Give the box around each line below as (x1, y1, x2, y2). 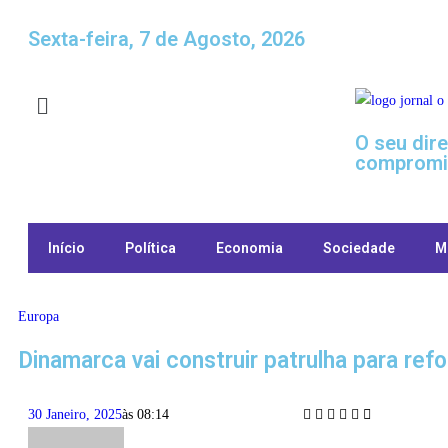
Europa (18, 309, 59, 324)
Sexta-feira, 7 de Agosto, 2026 (28, 27, 305, 51)
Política (125, 240, 176, 256)
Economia (216, 240, 283, 256)
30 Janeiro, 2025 (28, 407, 122, 422)
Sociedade (323, 240, 395, 256)
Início (48, 240, 85, 256)
